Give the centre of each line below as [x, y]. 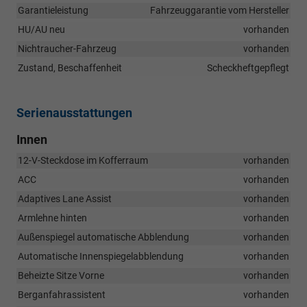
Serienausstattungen [74, 112]
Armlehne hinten [52, 218]
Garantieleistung [53, 10]
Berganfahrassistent [62, 294]
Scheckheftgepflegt [248, 67]
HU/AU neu [41, 29]
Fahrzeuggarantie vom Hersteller [220, 10]
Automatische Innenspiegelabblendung [101, 256]
